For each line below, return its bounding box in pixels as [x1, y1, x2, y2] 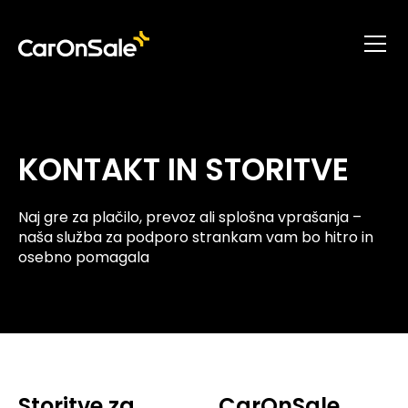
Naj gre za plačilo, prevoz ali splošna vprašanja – [18, 207, 362, 228]
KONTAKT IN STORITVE [18, 148, 349, 191]
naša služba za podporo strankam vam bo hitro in [18, 227, 373, 248]
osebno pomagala [18, 247, 149, 268]
